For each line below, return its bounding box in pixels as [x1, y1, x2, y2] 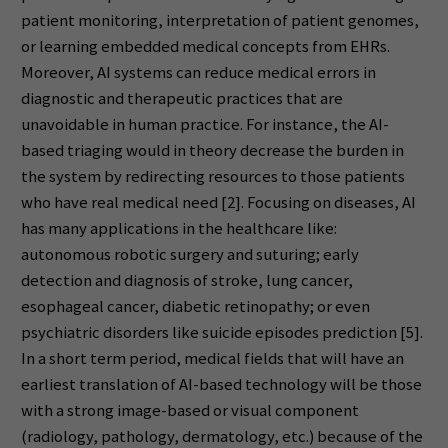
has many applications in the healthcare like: [20, 218, 337, 240]
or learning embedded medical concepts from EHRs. [20, 36, 390, 58]
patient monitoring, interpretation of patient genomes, [20, 10, 419, 32]
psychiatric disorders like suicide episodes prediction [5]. [20, 322, 423, 344]
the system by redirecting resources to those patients [20, 166, 405, 188]
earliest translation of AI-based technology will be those [20, 374, 422, 396]
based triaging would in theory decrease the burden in [20, 140, 404, 162]
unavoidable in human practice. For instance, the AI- [20, 114, 389, 136]
